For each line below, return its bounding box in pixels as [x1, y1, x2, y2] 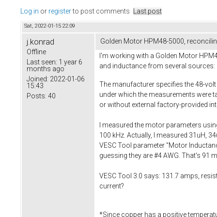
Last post [133, 7, 162, 15]
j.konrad [27, 37, 54, 47]
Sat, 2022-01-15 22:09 [24, 23, 75, 30]
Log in [20, 7, 39, 15]
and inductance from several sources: [99, 62, 215, 70]
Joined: [27, 75, 48, 83]
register [48, 7, 71, 15]
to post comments [71, 7, 130, 15]
